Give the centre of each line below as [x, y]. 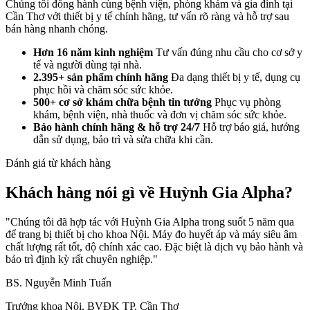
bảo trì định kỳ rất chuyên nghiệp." [82, 259]
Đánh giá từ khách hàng [58, 163]
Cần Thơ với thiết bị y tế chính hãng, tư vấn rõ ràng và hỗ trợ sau [147, 17]
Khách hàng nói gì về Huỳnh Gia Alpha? [149, 193]
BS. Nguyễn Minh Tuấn [58, 283]
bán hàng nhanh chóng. [57, 29]
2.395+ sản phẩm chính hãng [101, 77]
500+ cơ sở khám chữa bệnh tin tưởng [122, 102]
